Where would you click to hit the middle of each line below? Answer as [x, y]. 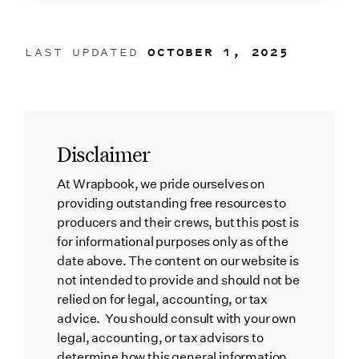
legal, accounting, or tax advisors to [160, 337]
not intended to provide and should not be [178, 280]
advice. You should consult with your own [177, 318]
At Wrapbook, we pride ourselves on [161, 184]
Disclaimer [104, 153]
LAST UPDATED [87, 52]
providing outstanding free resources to [172, 203]
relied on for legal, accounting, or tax [163, 299]
